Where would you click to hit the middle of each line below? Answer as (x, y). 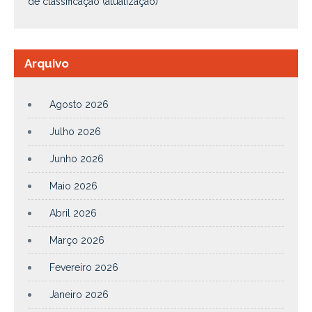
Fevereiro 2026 (84, 267)
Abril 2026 (73, 213)
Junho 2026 (77, 158)
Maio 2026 (73, 186)
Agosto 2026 (79, 104)
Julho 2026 (75, 131)
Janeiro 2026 (79, 294)
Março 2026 (77, 240)
